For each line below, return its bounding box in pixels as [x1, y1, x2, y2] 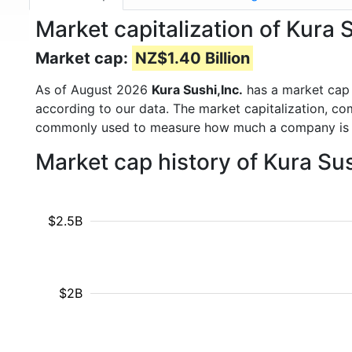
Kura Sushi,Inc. [152, 82, 243, 97]
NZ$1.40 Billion [135, 49, 250, 68]
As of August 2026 [35, 82, 152, 97]
